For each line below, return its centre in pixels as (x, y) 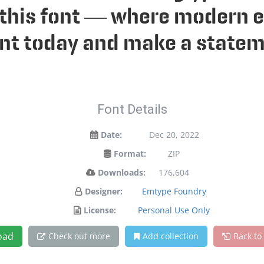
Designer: (104, 191)
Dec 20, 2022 (174, 135)
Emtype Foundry (174, 191)
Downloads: (121, 172)
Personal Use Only (174, 210)
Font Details (132, 109)
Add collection (170, 236)
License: (100, 210)
